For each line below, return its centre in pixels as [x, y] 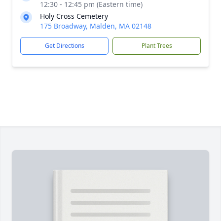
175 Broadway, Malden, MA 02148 [96, 26]
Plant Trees [157, 46]
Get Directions [64, 46]
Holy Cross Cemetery [74, 16]
